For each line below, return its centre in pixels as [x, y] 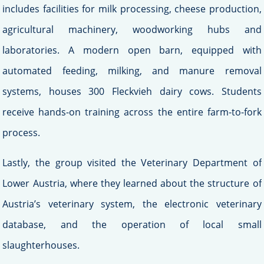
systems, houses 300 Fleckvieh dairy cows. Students [132, 92]
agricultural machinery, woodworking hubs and [132, 30]
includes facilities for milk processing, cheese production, [132, 9]
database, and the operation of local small [132, 225]
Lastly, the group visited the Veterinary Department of [132, 163]
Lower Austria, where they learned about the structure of [132, 184]
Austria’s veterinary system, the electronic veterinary [132, 204]
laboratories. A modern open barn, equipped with [132, 50]
